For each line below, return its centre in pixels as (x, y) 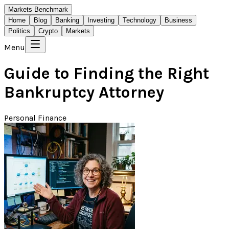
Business (178, 20)
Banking (67, 20)
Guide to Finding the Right (107, 74)
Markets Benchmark (38, 9)
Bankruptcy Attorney (84, 93)
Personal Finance (35, 118)
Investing (101, 20)
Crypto (48, 31)
